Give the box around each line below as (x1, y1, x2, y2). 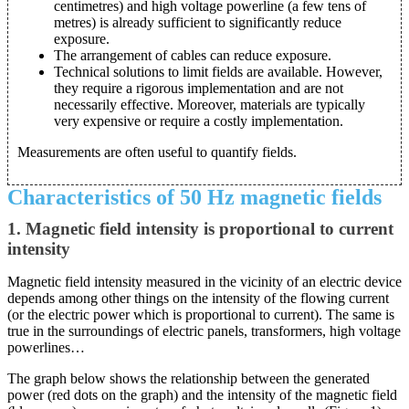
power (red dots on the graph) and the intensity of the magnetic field (7, 387, 397, 404)
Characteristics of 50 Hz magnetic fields (7, 185, 382, 210)
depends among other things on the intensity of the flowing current (7, 290, 389, 307)
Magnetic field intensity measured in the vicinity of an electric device (7, 274, 402, 290)
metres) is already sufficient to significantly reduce (54, 15, 341, 31)
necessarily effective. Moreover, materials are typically (54, 97, 365, 113)
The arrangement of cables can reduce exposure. (54, 47, 331, 64)
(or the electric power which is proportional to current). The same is (7, 307, 394, 323)
